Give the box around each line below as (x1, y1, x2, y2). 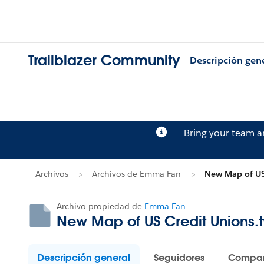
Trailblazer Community (28, 51, 180, 70)
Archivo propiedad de (57, 201, 144, 212)
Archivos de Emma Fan (92, 169, 181, 179)
